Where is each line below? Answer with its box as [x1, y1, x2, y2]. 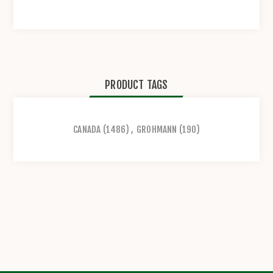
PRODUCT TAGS [105, 78, 168, 92]
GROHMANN [136, 124, 177, 136]
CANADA [73, 124, 101, 136]
